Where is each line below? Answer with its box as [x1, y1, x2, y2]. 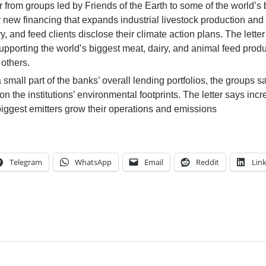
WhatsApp [75, 157, 112, 167]
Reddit [196, 157, 219, 167]
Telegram [9, 157, 42, 167]
